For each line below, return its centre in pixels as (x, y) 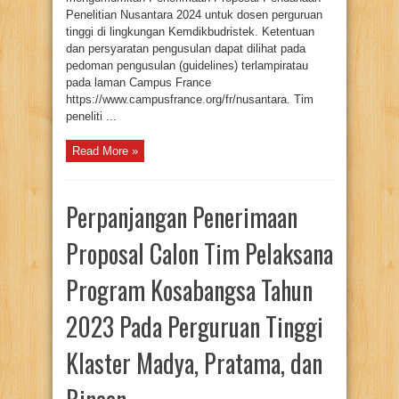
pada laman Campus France (138, 83)
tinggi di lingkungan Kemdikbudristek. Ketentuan (190, 32)
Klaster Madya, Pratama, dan (194, 363)
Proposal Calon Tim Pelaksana (199, 254)
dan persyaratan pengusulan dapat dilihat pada (186, 49)
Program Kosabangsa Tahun (189, 290)
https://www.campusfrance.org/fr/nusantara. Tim (190, 100)
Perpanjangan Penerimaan (182, 217)
